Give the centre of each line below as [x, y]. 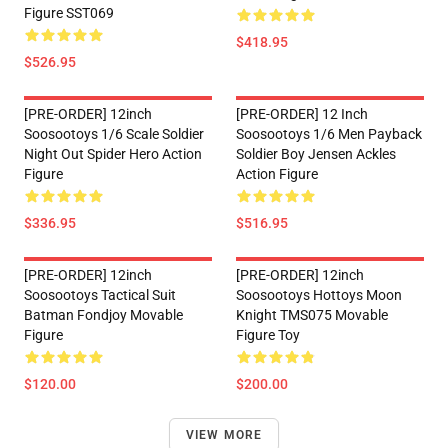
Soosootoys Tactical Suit [100, 295]
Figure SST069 [69, 13]
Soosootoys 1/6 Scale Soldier [114, 134]
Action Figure [277, 174]
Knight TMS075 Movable [312, 315]
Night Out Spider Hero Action [113, 154]
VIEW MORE [224, 435]
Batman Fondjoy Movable [103, 315]
